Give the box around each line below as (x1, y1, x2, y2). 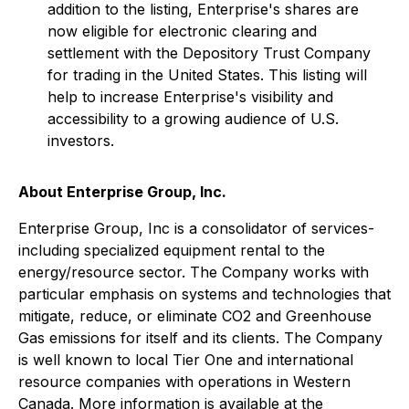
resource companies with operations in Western (18, 372, 351, 391)
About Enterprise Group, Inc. (18, 183, 226, 201)
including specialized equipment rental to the (18, 241, 325, 259)
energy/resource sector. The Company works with (18, 263, 369, 281)
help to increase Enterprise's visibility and (47, 88, 333, 106)
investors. (47, 131, 114, 150)
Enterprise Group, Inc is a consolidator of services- (18, 219, 374, 237)
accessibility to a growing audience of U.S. (47, 110, 339, 128)
